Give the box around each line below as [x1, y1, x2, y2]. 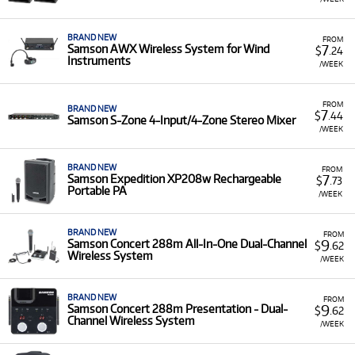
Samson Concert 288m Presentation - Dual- [67, 302, 288, 315]
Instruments [67, 54, 131, 67]
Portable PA [67, 184, 127, 197]
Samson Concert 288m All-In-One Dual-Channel [67, 237, 307, 250]
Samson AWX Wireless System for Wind [67, 42, 269, 55]
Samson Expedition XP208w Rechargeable [67, 172, 281, 185]
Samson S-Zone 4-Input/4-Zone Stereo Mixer [67, 113, 296, 127]
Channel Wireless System [67, 314, 195, 327]
